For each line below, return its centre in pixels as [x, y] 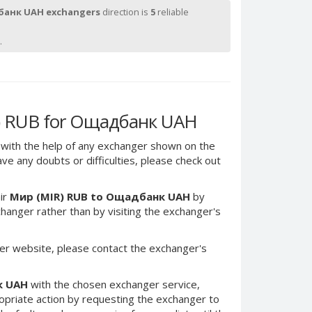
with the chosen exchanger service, [114, 284]
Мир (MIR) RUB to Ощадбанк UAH [100, 196]
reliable [173, 12]
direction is [125, 12]
